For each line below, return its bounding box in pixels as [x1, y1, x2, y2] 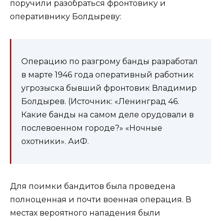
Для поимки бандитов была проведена [10, 182, 175, 191]
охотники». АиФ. [21, 137, 89, 147]
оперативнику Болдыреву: [10, 12, 121, 22]
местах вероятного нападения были [10, 208, 160, 218]
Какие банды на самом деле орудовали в [21, 110, 194, 120]
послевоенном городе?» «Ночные [21, 123, 162, 133]
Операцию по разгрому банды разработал [21, 57, 198, 67]
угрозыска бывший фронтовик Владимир [21, 83, 197, 93]
